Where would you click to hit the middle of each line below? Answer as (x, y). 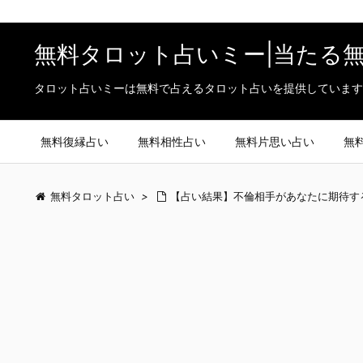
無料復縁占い (75, 141)
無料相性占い (172, 141)
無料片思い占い (275, 141)
